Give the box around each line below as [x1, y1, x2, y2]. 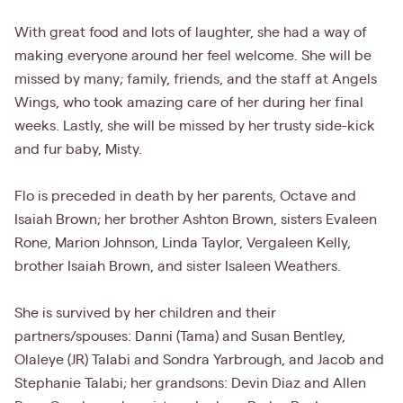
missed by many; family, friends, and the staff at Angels [14, 72, 377, 87]
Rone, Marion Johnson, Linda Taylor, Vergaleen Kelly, [14, 236, 351, 251]
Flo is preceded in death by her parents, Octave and [14, 189, 356, 204]
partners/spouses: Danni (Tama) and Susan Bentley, [14, 329, 345, 345]
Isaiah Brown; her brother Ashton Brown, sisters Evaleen [14, 212, 377, 228]
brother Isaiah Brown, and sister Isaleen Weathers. [14, 259, 341, 274]
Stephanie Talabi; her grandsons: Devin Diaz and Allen [14, 376, 366, 391]
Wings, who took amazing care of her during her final [14, 95, 363, 111]
